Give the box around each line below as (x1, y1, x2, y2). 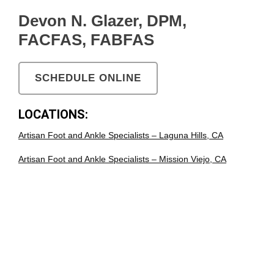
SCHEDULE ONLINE (35, 72, 141, 84)
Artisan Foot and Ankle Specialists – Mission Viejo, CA (18, 154, 226, 164)
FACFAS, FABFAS (18, 30, 154, 49)
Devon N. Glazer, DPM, (18, 11, 187, 30)
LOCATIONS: (18, 106, 88, 122)
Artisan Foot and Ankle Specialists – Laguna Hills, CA (18, 130, 223, 140)
